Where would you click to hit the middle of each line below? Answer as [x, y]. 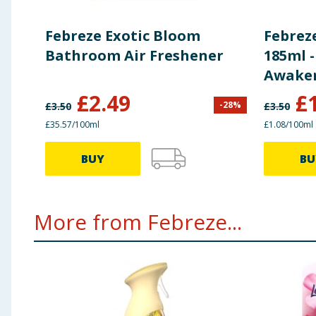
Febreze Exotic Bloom [123, 36]
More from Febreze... [138, 222]
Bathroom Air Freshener [134, 56]
